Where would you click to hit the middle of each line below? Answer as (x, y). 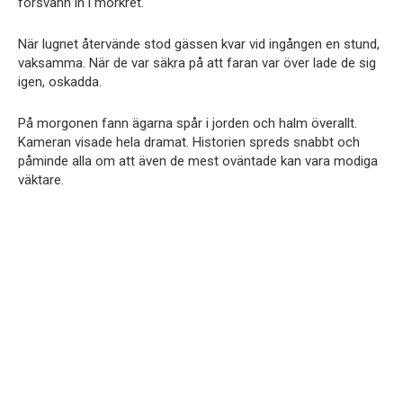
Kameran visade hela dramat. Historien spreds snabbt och (189, 142)
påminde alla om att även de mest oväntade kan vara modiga (198, 161)
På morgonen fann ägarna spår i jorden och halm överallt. (188, 123)
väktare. (41, 179)
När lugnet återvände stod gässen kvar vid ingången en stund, (199, 44)
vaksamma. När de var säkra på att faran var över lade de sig (197, 63)
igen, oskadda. (60, 81)
